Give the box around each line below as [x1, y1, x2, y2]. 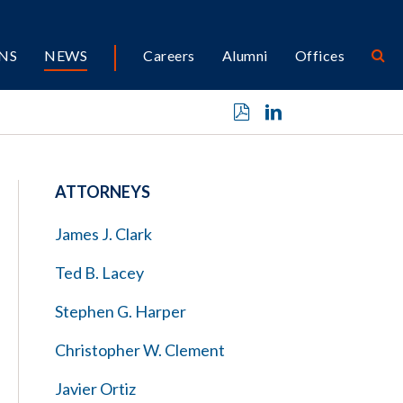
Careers [143, 47, 195, 64]
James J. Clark [55, 224, 152, 244]
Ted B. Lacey [55, 263, 144, 282]
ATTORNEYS [55, 182, 150, 201]
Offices [294, 47, 345, 64]
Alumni [221, 47, 268, 64]
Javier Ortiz [55, 379, 136, 399]
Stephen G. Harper [55, 301, 186, 321]
